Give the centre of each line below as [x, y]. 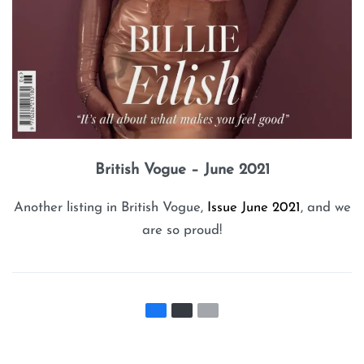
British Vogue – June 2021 [182, 171]
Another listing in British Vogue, [110, 207]
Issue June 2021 [253, 207]
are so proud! [182, 230]
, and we [325, 207]
